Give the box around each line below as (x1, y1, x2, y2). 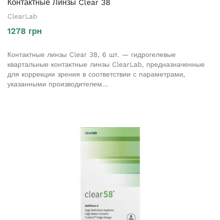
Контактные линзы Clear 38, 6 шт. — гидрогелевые (7, 50, 176, 58)
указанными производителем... (7, 80, 108, 88)
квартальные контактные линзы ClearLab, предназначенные (7, 60, 205, 68)
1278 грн (7, 26, 42, 36)
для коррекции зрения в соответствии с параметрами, (7, 70, 185, 78)
